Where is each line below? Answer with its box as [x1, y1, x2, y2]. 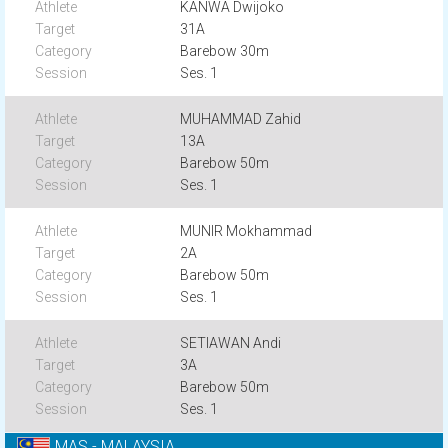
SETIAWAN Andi [180, 335, 282, 351]
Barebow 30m [180, 43, 270, 59]
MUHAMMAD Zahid [180, 111, 302, 127]
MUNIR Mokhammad [180, 223, 313, 239]
